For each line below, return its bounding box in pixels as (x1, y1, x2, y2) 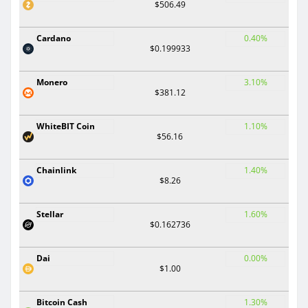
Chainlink (36, 164, 76, 176)
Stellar (36, 208, 63, 220)
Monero (36, 76, 67, 88)
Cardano (36, 32, 71, 44)
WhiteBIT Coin (36, 120, 95, 132)
